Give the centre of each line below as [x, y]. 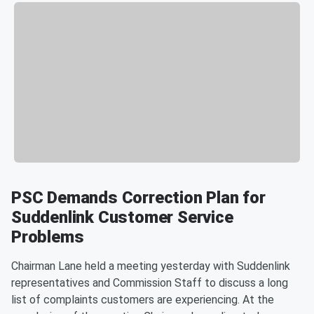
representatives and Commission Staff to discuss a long [150, 283]
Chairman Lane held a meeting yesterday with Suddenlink [151, 266]
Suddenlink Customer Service [122, 218]
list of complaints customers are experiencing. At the [143, 300]
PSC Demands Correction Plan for [138, 198]
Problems [48, 237]
